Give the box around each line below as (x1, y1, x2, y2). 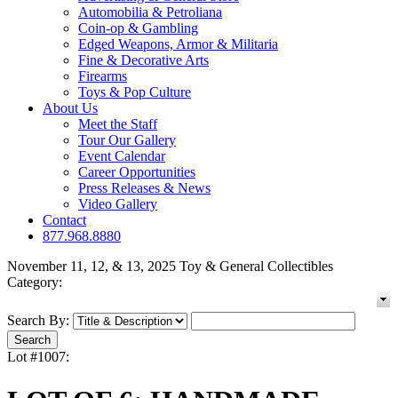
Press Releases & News (78, 180, 211, 196)
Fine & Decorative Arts (78, 52, 209, 68)
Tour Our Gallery (78, 132, 176, 148)
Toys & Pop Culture (78, 84, 191, 100)
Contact (43, 212, 86, 228)
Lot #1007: (7, 349, 69, 365)
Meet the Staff (78, 116, 157, 132)
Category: (7, 275, 62, 291)
